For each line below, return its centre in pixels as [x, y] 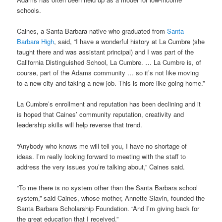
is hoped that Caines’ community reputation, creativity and [101, 114]
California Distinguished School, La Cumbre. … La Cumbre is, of [109, 62]
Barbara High [36, 42]
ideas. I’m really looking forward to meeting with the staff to [102, 156]
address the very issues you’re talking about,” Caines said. [101, 166]
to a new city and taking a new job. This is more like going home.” [111, 83]
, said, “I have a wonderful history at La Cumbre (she [130, 42]
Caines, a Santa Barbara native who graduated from [92, 31]
